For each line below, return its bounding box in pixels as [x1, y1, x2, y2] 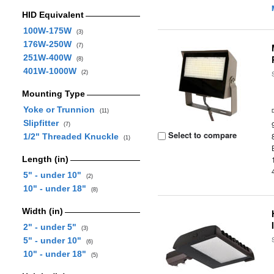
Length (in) [21, 154, 68, 164]
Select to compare [166, 129, 237, 141]
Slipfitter [23, 118, 64, 128]
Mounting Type [21, 89, 85, 98]
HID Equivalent [21, 10, 84, 20]
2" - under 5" [23, 222, 81, 232]
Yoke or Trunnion [23, 105, 100, 114]
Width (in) [21, 206, 63, 216]
